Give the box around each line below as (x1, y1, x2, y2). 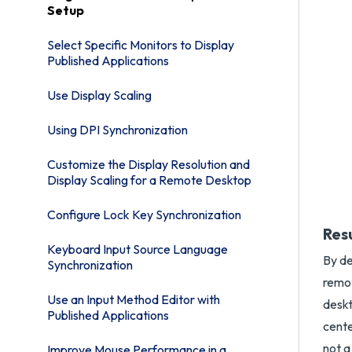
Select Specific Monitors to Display (47, 37, 234, 53)
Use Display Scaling (47, 87, 152, 103)
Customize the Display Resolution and (47, 156, 250, 172)
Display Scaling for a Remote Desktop (47, 172, 251, 188)
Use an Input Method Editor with (47, 291, 220, 307)
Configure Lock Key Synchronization (47, 207, 241, 222)
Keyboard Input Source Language (47, 241, 228, 257)
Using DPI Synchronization (47, 122, 188, 137)
